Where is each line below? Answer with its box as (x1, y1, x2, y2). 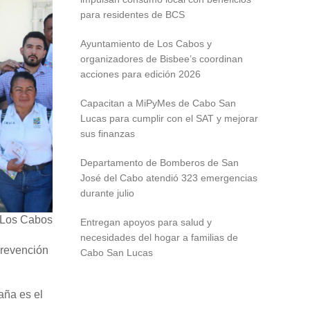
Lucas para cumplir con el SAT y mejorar (80, 113, 258, 124)
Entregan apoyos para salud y (80, 217, 212, 228)
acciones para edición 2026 (80, 69, 201, 80)
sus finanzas (80, 128, 135, 139)
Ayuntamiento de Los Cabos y (80, 38, 212, 49)
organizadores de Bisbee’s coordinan (80, 53, 243, 64)
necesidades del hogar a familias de (80, 232, 238, 243)
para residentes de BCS (80, 9, 185, 20)
